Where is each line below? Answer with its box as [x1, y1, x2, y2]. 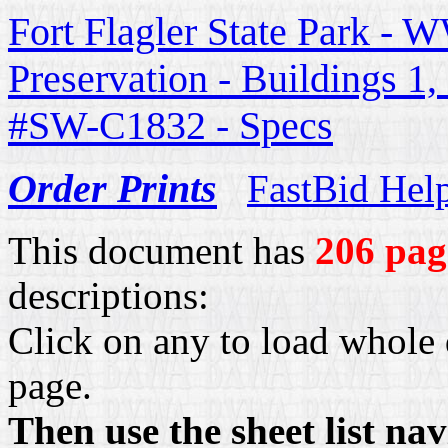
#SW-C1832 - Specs [8, 103, 333, 148]
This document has [8, 229, 315, 272]
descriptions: [8, 274, 209, 317]
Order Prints [8, 166, 217, 211]
